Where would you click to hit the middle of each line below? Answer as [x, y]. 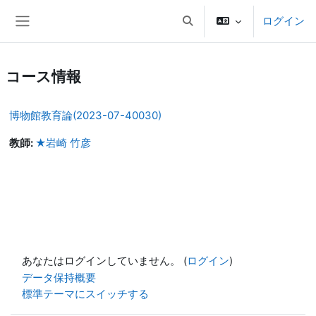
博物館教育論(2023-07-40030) [85, 115]
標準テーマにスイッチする [85, 294]
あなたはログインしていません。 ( [104, 261]
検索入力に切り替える [234, 27]
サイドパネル [56, 35]
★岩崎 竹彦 [63, 143]
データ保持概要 [59, 278]
